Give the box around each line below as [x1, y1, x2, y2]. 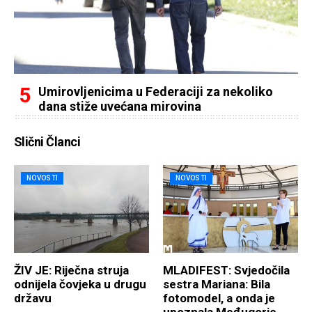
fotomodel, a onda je [163, 291, 275, 306]
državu [14, 291, 52, 306]
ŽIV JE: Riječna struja [14, 263, 129, 278]
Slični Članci [14, 134, 80, 149]
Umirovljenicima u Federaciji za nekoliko [38, 84, 273, 99]
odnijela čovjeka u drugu [14, 277, 146, 292]
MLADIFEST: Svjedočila [163, 263, 290, 278]
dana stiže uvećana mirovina [38, 99, 201, 114]
